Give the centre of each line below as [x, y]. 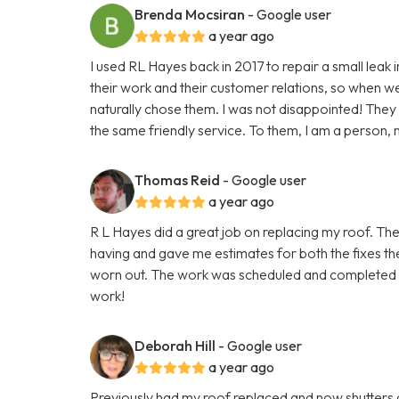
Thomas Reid [178, 179]
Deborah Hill [175, 345]
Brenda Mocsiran [190, 14]
